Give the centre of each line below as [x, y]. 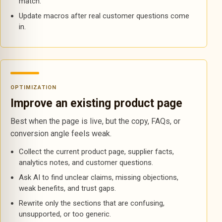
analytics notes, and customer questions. [86, 163]
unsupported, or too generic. [65, 214]
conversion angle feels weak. [61, 134]
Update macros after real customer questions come [104, 16]
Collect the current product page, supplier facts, [96, 152]
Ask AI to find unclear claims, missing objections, [98, 177]
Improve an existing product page [96, 103]
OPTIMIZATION [34, 87]
